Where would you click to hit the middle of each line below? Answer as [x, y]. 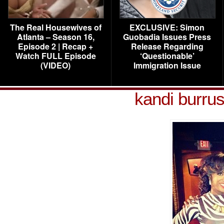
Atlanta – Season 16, [55, 37]
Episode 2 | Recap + [55, 46]
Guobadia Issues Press [167, 37]
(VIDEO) [55, 65]
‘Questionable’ [167, 56]
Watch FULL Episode [55, 56]
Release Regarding [167, 46]
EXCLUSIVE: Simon [167, 27]
